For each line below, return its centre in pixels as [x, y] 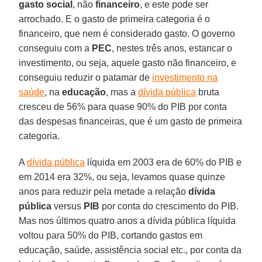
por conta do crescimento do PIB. [169, 206]
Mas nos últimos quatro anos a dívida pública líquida [127, 220]
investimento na [185, 77]
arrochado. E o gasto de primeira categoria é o [115, 19]
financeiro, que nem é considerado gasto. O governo [127, 33]
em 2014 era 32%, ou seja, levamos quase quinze [122, 177]
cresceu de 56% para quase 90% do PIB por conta [123, 106]
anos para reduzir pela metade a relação [104, 191]
